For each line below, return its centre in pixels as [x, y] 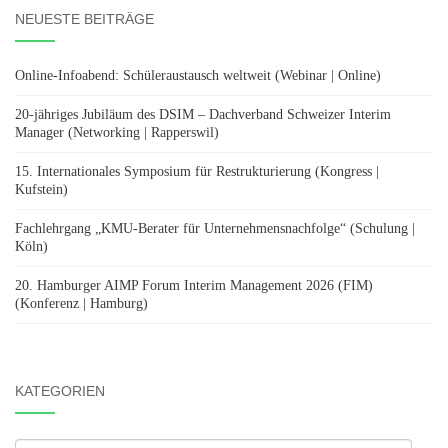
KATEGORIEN [60, 391]
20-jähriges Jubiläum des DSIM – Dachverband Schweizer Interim [203, 115]
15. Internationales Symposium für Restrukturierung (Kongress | [197, 172]
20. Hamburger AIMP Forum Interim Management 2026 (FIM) [194, 286]
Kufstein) [41, 190]
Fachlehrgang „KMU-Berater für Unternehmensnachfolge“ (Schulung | [215, 229]
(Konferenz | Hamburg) [81, 304]
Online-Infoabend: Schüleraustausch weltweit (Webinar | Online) [198, 76]
